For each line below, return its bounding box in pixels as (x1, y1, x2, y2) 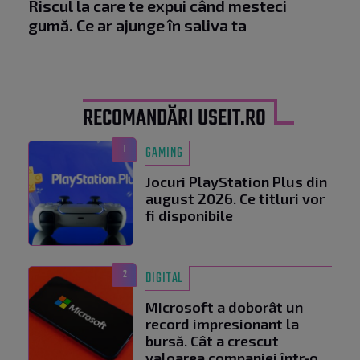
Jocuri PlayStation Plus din (145, 173, 327, 191)
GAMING (145, 143, 183, 165)
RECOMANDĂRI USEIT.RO (83, 101, 266, 137)
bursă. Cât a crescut (145, 332, 279, 350)
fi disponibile (145, 207, 233, 225)
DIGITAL (145, 268, 183, 290)
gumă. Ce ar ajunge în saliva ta (28, 15, 247, 35)
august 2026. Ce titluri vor (145, 190, 325, 208)
